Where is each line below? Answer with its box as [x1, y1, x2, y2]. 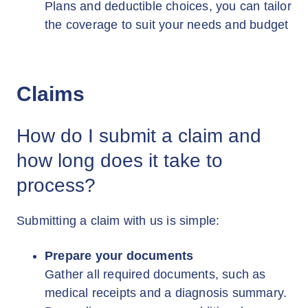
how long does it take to [16, 150, 223, 171]
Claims [16, 82, 85, 105]
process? [16, 175, 96, 196]
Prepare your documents [45, 249, 194, 263]
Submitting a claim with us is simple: [16, 214, 220, 228]
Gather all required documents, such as [45, 267, 266, 281]
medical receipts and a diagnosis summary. [45, 286, 287, 300]
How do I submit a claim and [16, 125, 261, 146]
